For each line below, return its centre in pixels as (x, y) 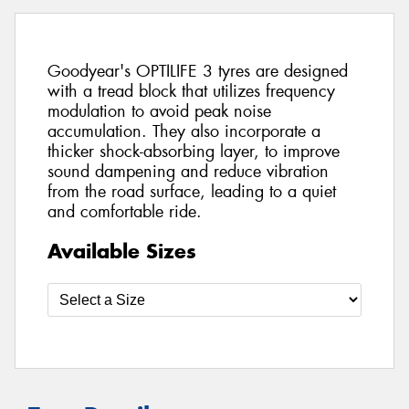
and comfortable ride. (125, 212)
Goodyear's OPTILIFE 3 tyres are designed (198, 72)
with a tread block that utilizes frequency (191, 92)
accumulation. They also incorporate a (184, 132)
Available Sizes (122, 251)
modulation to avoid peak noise (159, 112)
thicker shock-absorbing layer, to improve (194, 152)
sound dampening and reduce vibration (188, 172)
